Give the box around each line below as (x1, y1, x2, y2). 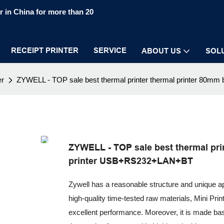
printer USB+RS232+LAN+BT (68, 155, 193, 166)
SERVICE (93, 46, 126, 55)
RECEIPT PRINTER (11, 46, 78, 55)
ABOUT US (141, 46, 181, 55)
